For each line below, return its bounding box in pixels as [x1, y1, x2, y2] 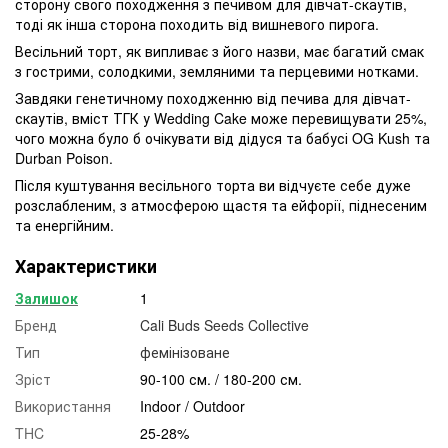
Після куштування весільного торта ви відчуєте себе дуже [15, 174, 411, 195]
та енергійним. [15, 214, 114, 235]
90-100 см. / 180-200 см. [140, 368, 302, 389]
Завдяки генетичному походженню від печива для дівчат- [15, 87, 411, 108]
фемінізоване [140, 341, 230, 362]
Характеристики [15, 252, 157, 279]
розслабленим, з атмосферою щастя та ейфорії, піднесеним [15, 194, 427, 215]
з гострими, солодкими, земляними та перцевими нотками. [15, 60, 419, 81]
